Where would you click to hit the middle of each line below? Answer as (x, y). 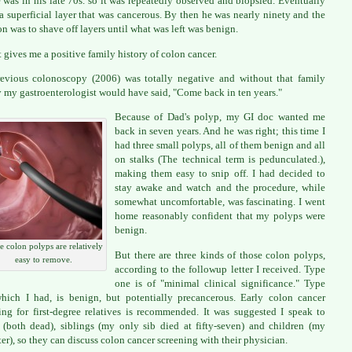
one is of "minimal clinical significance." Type (220, 283)
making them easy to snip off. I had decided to (220, 174)
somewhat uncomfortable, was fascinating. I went (220, 202)
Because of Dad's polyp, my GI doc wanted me (220, 117)
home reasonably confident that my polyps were (220, 216)
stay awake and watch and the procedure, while (220, 188)
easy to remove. (43, 260)
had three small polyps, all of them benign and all (220, 145)
